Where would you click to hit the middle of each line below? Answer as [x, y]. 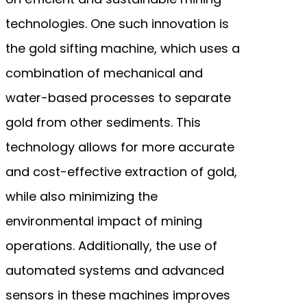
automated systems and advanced [115, 270]
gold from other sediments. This [103, 122]
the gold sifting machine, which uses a [123, 48]
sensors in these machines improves [118, 295]
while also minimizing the [82, 196]
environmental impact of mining [104, 221]
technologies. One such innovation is [117, 23]
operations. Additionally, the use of [111, 245]
